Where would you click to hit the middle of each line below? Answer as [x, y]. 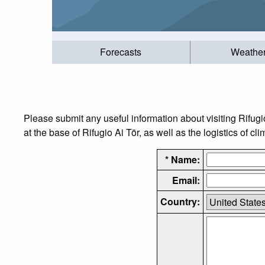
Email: [186, 180]
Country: [180, 201]
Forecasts [121, 52]
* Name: [182, 159]
